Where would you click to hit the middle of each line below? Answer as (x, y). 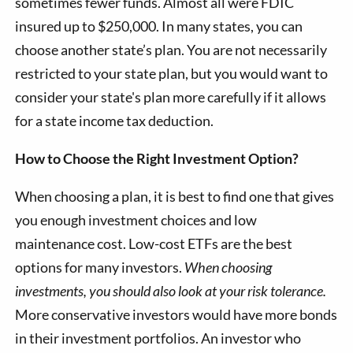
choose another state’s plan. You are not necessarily (171, 49)
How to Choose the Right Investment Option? (157, 158)
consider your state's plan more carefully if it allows (171, 97)
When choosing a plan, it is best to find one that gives (175, 196)
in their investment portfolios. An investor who (158, 338)
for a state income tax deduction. (115, 120)
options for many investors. (100, 267)
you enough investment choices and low (136, 219)
